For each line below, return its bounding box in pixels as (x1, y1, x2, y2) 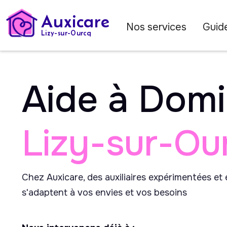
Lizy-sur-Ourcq (41, 29, 92, 37)
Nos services (126, 21, 187, 33)
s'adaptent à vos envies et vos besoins (22, 187, 187, 198)
